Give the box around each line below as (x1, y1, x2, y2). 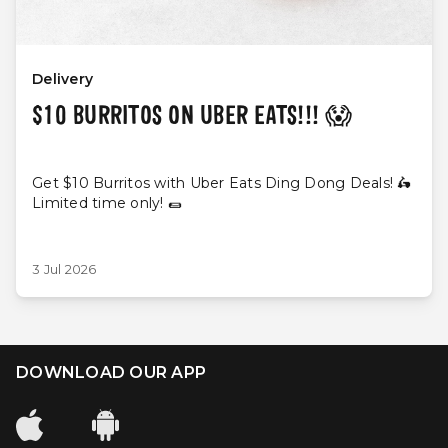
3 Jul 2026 (32, 260, 97, 277)
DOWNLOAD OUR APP (16, 362, 206, 382)
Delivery (32, 69, 93, 88)
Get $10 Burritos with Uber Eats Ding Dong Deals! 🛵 (32, 173, 412, 192)
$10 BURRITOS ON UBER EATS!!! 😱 (32, 103, 353, 131)
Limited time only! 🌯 (32, 193, 182, 212)
